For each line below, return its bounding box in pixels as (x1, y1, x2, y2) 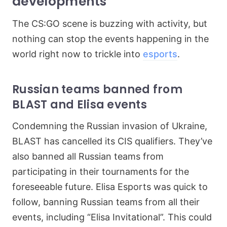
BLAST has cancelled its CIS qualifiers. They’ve (12, 136, 212, 146)
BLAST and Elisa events (12, 97, 147, 112)
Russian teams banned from (12, 82, 182, 97)
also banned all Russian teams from (12, 151, 164, 162)
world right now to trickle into (12, 49, 143, 59)
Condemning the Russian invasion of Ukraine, (12, 121, 207, 131)
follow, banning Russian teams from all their (12, 197, 200, 207)
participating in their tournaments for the (12, 166, 189, 177)
